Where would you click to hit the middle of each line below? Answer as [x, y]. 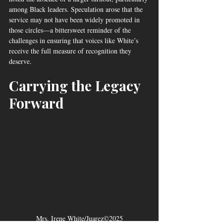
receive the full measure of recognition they [71, 51]
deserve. [20, 61]
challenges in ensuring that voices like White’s [75, 40]
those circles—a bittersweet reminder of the [71, 30]
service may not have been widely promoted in [75, 19]
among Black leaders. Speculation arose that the [77, 9]
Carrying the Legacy [76, 85]
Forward [36, 103]
